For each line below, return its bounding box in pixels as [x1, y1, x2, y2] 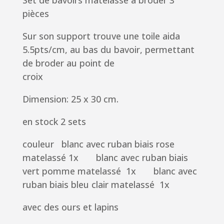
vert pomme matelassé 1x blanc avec [22, 165, 197, 177]
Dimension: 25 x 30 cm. [22, 93, 118, 105]
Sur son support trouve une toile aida [22, 30, 180, 42]
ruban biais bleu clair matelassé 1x [22, 178, 169, 191]
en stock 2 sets [22, 115, 86, 128]
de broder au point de [22, 57, 114, 69]
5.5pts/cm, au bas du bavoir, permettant [22, 43, 194, 56]
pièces [22, 7, 49, 20]
